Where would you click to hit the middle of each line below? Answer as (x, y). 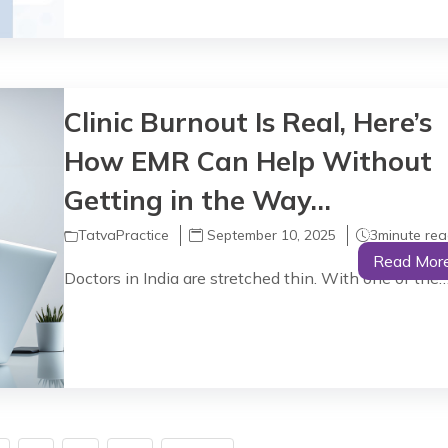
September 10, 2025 (270, 235)
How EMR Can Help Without (248, 161)
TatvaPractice (124, 235)
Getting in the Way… (198, 200)
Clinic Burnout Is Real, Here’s (248, 122)
